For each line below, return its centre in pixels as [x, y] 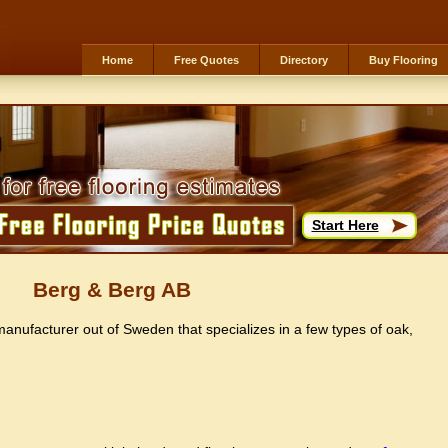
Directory [304, 60]
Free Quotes [206, 60]
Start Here [345, 225]
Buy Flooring [403, 60]
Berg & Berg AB [112, 289]
